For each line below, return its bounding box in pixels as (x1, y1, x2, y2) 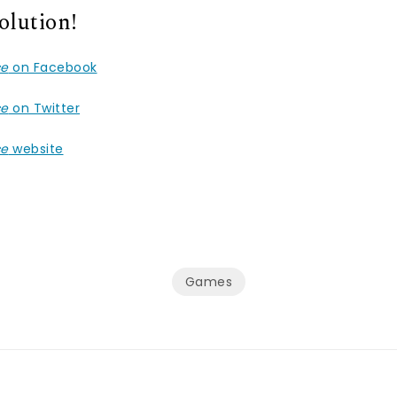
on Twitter (8, 98, 80, 117)
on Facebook (8, 58, 97, 76)
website (8, 139, 64, 158)
